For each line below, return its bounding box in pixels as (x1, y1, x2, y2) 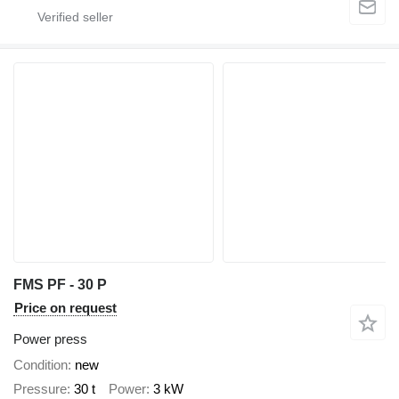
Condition (13, 357, 68, 373)
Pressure (13, 380, 67, 396)
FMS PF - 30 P (13, 277, 107, 293)
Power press (13, 331, 87, 347)
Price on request (14, 300, 117, 316)
